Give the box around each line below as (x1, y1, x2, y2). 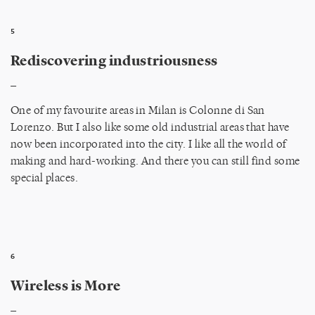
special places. (11, 169, 79, 185)
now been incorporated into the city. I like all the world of (11, 136, 287, 151)
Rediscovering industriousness (11, 50, 218, 69)
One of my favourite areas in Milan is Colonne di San (11, 102, 265, 117)
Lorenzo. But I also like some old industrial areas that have (11, 119, 290, 134)
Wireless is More (11, 275, 121, 294)
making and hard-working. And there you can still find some (11, 153, 300, 168)
